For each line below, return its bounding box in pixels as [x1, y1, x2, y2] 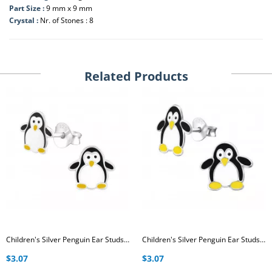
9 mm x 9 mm [46, 2, 92, 13]
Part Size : [9, 2, 46, 13]
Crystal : [9, 15, 40, 25]
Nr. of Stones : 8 [40, 15, 93, 25]
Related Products [84, 67, 188, 84]
